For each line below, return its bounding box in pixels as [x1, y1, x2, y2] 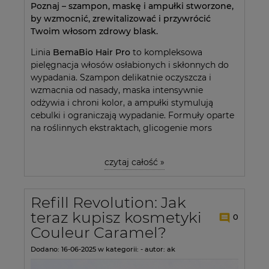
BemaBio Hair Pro [53, 46, 130, 58]
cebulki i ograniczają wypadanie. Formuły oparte [31, 109, 234, 121]
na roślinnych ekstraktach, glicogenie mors [31, 122, 212, 133]
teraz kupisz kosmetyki [31, 208, 202, 226]
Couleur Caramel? [31, 223, 166, 241]
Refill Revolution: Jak [31, 193, 186, 211]
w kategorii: [96, 244, 141, 253]
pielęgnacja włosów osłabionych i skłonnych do [31, 59, 229, 70]
